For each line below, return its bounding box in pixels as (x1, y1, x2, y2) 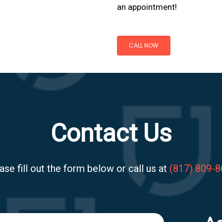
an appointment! (116, 2, 177, 12)
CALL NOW (128, 41, 159, 50)
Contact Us (51, 119, 171, 148)
